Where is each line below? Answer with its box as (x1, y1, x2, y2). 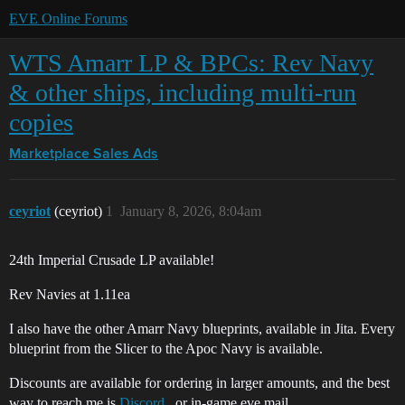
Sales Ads (93, 147, 158, 162)
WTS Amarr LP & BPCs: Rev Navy (9, 49, 373, 77)
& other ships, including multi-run (9, 79, 356, 107)
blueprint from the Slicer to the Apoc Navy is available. (9, 341, 323, 356)
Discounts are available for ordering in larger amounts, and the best (9, 375, 390, 391)
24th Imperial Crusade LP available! (9, 252, 214, 268)
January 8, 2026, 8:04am (120, 203, 261, 219)
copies (9, 108, 73, 137)
